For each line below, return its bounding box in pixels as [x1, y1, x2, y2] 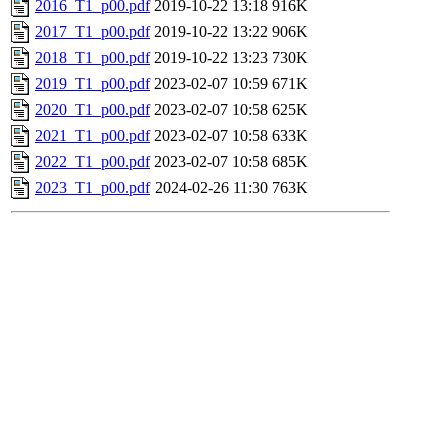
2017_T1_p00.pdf [35, 22, 150, 40]
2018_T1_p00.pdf [35, 48, 150, 66]
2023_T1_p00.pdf [35, 178, 150, 196]
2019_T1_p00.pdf [35, 74, 150, 92]
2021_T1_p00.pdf [35, 126, 150, 144]
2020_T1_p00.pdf [35, 100, 150, 118]
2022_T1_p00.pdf [35, 152, 150, 170]
